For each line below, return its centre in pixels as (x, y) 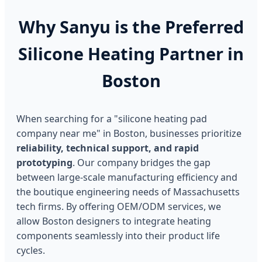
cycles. (31, 251)
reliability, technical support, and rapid (108, 148)
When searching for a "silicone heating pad (112, 119)
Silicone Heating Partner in (131, 54)
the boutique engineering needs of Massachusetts (128, 192)
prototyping (44, 163)
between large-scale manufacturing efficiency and (127, 177)
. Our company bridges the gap (142, 163)
